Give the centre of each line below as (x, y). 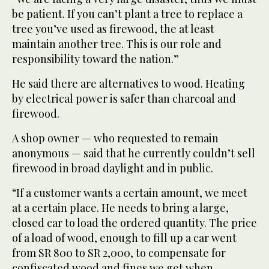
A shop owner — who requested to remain (115, 138)
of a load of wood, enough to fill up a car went (124, 238)
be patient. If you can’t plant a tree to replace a (127, 14)
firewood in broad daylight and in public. (113, 168)
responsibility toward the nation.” (95, 59)
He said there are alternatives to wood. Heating (128, 84)
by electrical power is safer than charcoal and (124, 99)
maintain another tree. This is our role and (117, 44)
